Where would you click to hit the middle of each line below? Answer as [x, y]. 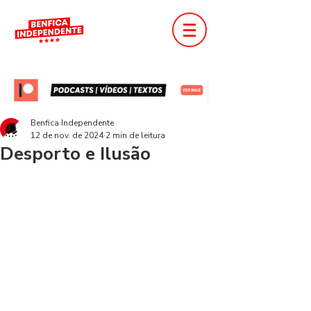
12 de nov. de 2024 [67, 135]
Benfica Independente [72, 123]
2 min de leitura [135, 135]
